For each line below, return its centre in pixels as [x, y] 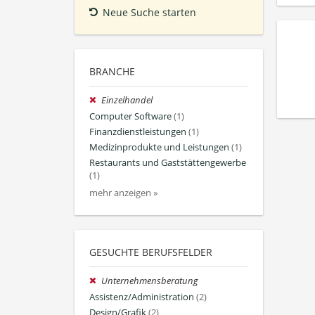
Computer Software [130, 116]
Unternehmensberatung [150, 281]
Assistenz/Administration [142, 297]
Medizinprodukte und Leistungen [159, 148]
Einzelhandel [127, 101]
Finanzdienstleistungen [138, 131]
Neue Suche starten [149, 13]
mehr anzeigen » [123, 193]
